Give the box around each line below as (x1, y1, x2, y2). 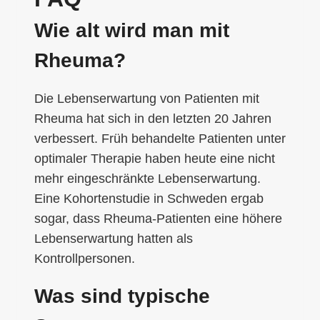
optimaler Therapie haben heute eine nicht (34, 151, 275, 166)
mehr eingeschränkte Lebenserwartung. (34, 171, 261, 186)
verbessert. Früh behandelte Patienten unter (34, 131, 286, 146)
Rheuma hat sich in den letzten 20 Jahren (34, 111, 271, 126)
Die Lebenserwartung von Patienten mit (34, 91, 259, 106)
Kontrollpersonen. (34, 251, 135, 266)
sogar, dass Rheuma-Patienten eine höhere (34, 211, 282, 226)
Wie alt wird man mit (34, 19, 229, 41)
